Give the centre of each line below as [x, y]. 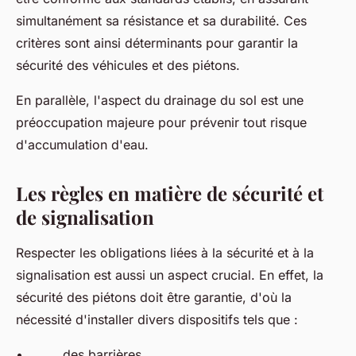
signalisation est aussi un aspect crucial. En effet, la [170, 275]
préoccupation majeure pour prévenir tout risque [161, 123]
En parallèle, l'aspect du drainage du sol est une [160, 101]
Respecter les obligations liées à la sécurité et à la [165, 253]
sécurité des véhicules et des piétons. [130, 66]
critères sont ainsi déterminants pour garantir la [157, 43]
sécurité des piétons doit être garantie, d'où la [154, 298]
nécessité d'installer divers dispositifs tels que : [157, 320]
